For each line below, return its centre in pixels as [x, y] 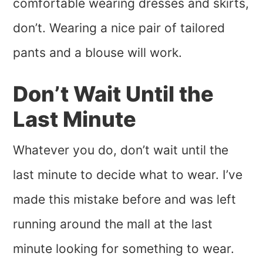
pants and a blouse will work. [98, 53]
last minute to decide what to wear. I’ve [128, 175]
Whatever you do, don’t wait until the [121, 150]
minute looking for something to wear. [124, 249]
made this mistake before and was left [125, 200]
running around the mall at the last [113, 224]
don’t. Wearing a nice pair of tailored [119, 28]
